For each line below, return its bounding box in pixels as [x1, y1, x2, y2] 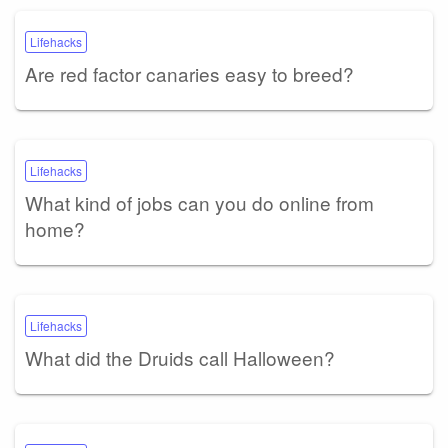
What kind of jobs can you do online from [25, 189, 374, 217]
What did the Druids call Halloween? [25, 344, 335, 372]
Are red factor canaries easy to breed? [25, 60, 354, 88]
